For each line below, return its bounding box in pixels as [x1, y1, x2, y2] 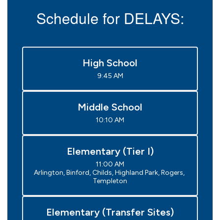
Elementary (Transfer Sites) [46, 206, 174, 218]
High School [82, 57, 137, 69]
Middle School [78, 101, 142, 113]
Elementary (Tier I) [66, 145, 154, 157]
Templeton [93, 177, 127, 185]
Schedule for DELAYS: [36, 7, 184, 28]
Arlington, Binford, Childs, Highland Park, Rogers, [34, 168, 185, 177]
